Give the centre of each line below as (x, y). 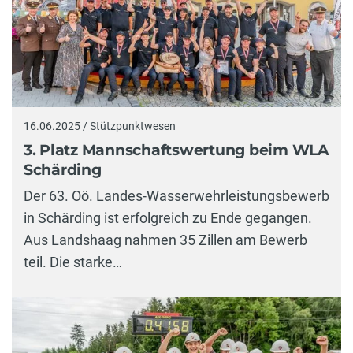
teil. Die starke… (73, 262)
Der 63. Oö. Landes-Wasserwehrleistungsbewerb (176, 196)
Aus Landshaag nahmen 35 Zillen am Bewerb (165, 240)
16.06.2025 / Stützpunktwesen (100, 126)
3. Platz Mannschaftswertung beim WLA (176, 150)
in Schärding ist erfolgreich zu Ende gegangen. (168, 218)
